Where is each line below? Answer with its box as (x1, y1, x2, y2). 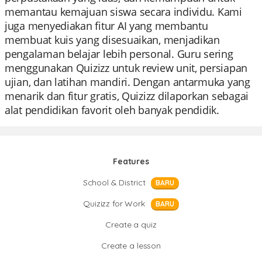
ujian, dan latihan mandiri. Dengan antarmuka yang (5, 75, 250, 89)
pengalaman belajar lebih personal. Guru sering (5, 47, 233, 61)
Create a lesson (101, 240, 161, 251)
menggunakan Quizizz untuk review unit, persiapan (5, 61, 248, 75)
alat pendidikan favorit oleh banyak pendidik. (5, 103, 219, 117)
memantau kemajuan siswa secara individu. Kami (5, 5, 242, 19)
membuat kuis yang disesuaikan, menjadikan (5, 33, 220, 47)
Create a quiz (105, 219, 157, 230)
